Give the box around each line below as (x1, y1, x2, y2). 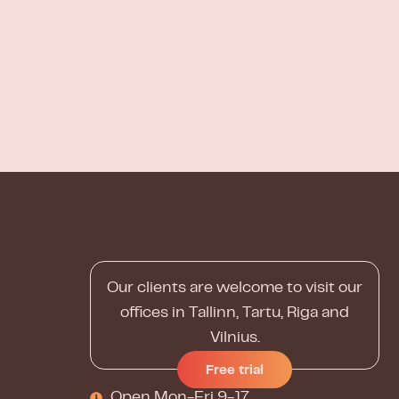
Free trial (206, 365, 264, 377)
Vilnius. (209, 331, 260, 346)
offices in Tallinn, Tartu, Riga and (120, 306, 349, 321)
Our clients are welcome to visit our (107, 281, 362, 296)
